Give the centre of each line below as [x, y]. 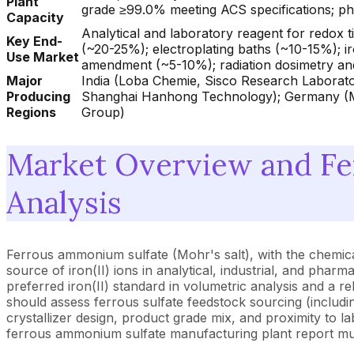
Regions [31, 113]
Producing [38, 97]
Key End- [34, 41]
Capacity [35, 18]
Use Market [43, 57]
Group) [103, 113]
